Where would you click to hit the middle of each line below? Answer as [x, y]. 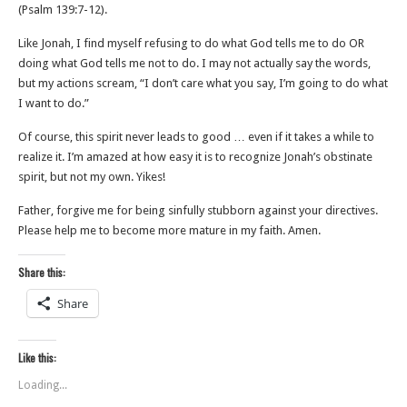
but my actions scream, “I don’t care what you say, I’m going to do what [203, 83]
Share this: [42, 272]
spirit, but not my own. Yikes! [92, 177]
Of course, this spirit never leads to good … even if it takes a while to [196, 137]
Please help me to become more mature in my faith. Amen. [169, 230]
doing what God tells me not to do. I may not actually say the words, [194, 63]
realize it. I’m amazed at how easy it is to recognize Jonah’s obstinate [195, 157]
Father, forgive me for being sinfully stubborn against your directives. [198, 210]
